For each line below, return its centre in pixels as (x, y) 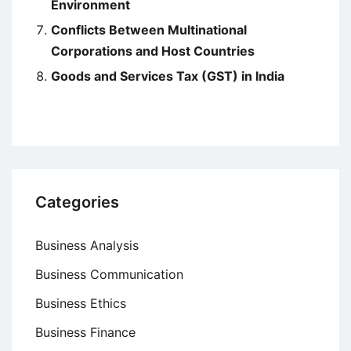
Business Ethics (81, 304)
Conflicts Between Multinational (149, 30)
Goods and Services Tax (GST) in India (168, 76)
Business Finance (85, 333)
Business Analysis (87, 246)
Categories (77, 203)
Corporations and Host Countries (153, 51)
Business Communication (109, 275)
